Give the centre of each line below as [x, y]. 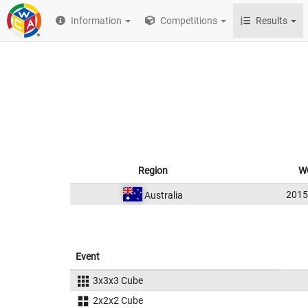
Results [272, 21]
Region [153, 170]
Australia [162, 195]
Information [97, 21]
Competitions [188, 21]
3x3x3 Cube [118, 280]
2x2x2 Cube [118, 300]
